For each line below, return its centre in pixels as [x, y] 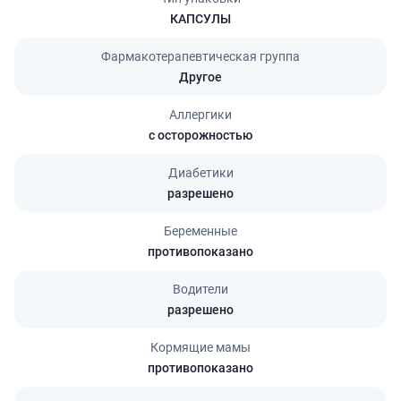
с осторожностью [200, 135]
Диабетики [200, 172]
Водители [200, 289]
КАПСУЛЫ [200, 18]
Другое [200, 77]
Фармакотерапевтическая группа [200, 56]
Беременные [200, 230]
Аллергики [200, 114]
